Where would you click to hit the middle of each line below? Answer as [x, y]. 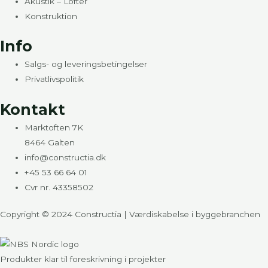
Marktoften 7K [54, 127]
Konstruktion [51, 16]
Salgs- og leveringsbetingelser [86, 64]
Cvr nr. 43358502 [59, 187]
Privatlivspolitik [54, 79]
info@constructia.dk [66, 157]
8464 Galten [50, 142]
